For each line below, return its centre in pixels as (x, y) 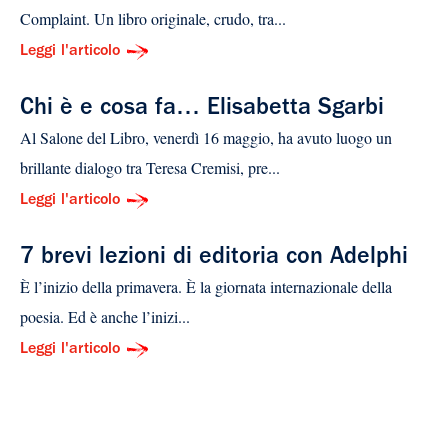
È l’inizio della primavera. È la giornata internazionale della (206, 287)
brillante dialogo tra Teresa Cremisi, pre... (150, 168)
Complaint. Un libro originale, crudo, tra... (153, 19)
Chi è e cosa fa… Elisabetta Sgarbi (202, 110)
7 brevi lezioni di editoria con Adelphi (214, 259)
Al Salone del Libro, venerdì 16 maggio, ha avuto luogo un (206, 138)
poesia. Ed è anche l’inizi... (105, 317)
